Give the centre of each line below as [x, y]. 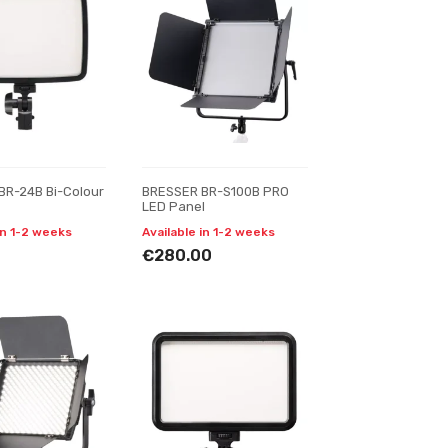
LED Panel [173, 206]
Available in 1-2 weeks [208, 232]
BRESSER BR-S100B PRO [215, 191]
